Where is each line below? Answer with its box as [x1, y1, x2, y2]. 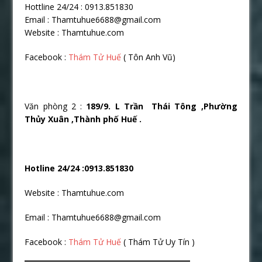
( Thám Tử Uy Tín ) [121, 236, 195, 247]
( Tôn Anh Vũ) [121, 51, 176, 63]
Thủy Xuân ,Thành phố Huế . [25, 113, 142, 125]
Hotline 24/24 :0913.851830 [25, 162, 134, 174]
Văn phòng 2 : [25, 100, 82, 112]
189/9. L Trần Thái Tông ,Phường [82, 100, 237, 112]
